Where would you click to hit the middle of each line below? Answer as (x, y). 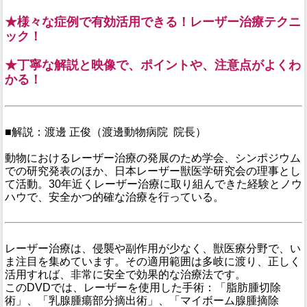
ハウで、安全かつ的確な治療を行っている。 (114, 197)
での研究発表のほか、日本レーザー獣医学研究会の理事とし (153, 171)
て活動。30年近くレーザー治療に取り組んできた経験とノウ (153, 184)
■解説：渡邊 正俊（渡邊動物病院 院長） (106, 132)
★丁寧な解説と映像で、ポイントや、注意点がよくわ (153, 65)
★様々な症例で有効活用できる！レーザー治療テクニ (153, 22)
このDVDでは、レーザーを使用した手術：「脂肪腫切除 (143, 287)
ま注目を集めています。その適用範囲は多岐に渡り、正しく (153, 261)
